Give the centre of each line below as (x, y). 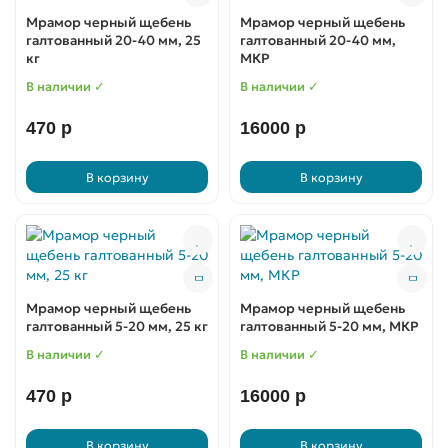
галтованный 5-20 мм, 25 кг (117, 326)
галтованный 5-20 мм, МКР (329, 326)
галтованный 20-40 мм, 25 (113, 40)
